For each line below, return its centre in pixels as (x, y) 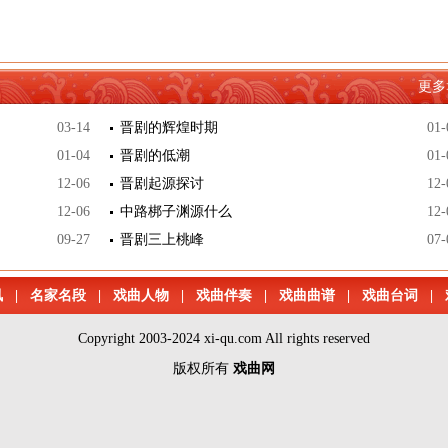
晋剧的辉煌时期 (169, 127)
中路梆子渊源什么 (176, 211)
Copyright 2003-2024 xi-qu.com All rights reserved (224, 338)
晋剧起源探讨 (162, 183)
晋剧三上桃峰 (162, 239)
